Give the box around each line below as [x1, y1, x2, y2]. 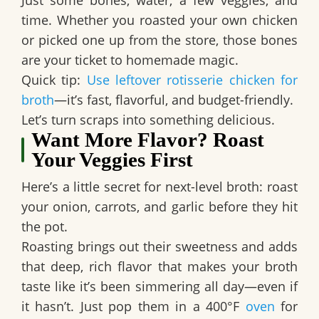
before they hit [204, 198, 298, 216]
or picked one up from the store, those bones [21, 31, 298, 49]
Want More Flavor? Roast [31, 128, 264, 152]
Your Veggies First [31, 148, 193, 172]
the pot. [21, 218, 68, 236]
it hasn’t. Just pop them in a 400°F [21, 298, 246, 315]
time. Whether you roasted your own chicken [21, 11, 298, 29]
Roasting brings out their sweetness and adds [21, 238, 298, 256]
